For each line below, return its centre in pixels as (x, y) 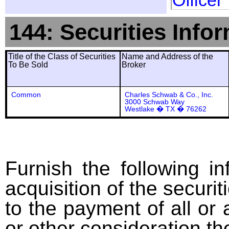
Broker (134, 65)
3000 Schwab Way (155, 102)
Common (26, 95)
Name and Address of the (167, 56)
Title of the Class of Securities (62, 56)
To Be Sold (28, 65)
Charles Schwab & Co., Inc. (169, 95)
